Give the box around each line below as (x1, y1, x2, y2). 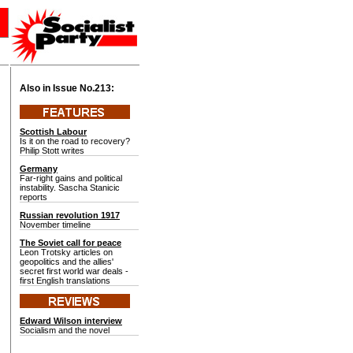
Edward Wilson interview (20, 316, 122, 325)
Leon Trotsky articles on (20, 247, 113, 257)
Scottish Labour (20, 127, 87, 136)
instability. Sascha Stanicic (20, 183, 120, 192)
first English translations (20, 276, 110, 285)
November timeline (20, 220, 91, 229)
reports (20, 192, 47, 202)
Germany (20, 164, 58, 173)
